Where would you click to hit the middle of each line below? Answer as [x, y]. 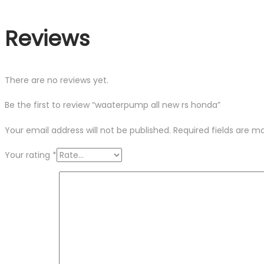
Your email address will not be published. [88, 131]
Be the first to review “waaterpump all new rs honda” [113, 105]
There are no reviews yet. [57, 80]
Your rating [29, 155]
